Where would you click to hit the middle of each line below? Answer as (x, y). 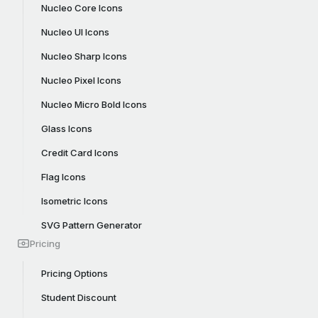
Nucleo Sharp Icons (84, 56)
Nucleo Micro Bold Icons (94, 104)
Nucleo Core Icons (82, 8)
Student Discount (79, 297)
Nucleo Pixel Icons (81, 80)
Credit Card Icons (80, 153)
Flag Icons (64, 177)
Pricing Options (75, 273)
